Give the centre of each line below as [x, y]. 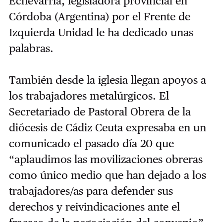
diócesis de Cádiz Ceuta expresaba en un [107, 127]
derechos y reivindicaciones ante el [94, 207]
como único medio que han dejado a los [107, 175]
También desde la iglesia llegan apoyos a [107, 80]
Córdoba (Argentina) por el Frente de [99, 16]
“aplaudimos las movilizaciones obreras [106, 159]
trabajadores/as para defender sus [91, 191]
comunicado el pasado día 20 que [91, 143]
